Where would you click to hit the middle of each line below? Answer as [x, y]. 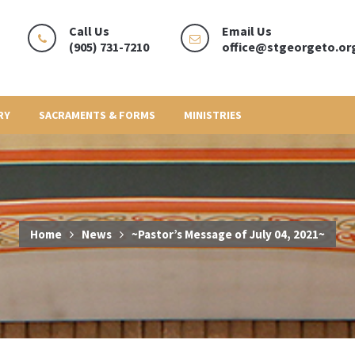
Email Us [247, 31]
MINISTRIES [212, 115]
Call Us [90, 31]
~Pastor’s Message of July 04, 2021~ [228, 234]
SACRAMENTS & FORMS [97, 115]
